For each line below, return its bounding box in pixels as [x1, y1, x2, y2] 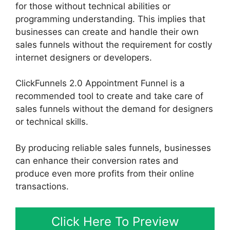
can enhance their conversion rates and [15, 155, 179, 166]
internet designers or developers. [15, 52, 152, 63]
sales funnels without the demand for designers [15, 104, 213, 114]
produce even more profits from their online [15, 168, 194, 179]
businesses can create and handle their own [15, 26, 199, 37]
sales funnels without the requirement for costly [15, 39, 212, 50]
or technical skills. [15, 117, 88, 127]
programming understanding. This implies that [15, 13, 205, 24]
